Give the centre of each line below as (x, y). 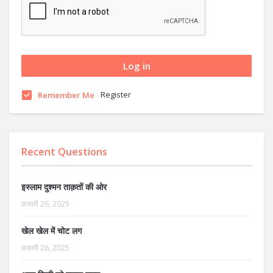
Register (116, 94)
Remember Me (66, 95)
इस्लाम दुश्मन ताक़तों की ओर (64, 187)
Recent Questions (64, 152)
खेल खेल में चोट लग (51, 231)
